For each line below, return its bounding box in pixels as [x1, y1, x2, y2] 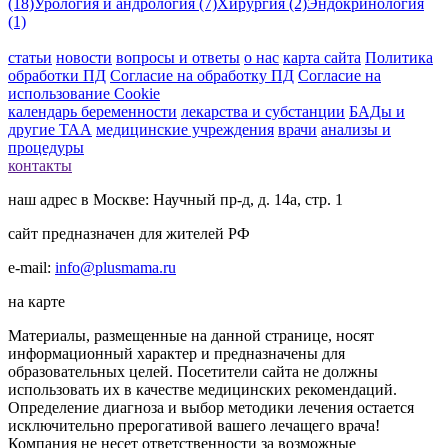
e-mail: [8, 258, 55, 276]
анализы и [321, 120, 391, 138]
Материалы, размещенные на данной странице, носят [8, 326, 374, 344]
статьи [8, 48, 52, 66]
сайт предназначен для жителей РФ [8, 224, 250, 242]
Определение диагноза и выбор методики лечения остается [8, 398, 414, 416]
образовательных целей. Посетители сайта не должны [8, 362, 378, 380]
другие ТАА [8, 120, 92, 138]
